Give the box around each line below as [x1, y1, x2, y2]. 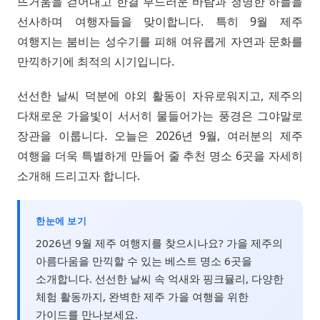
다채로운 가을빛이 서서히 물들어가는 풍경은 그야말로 [17, 107, 303, 124]
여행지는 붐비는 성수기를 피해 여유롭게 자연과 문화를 [17, 33, 303, 49]
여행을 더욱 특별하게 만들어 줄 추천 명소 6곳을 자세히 [17, 147, 303, 164]
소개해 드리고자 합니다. [17, 167, 140, 184]
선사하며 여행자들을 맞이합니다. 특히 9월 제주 [17, 13, 303, 29]
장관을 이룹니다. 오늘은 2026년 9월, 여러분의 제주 [17, 127, 303, 144]
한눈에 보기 [36, 214, 86, 227]
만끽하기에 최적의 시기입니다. [17, 53, 174, 69]
